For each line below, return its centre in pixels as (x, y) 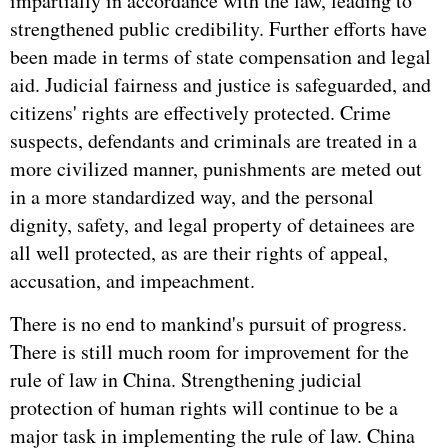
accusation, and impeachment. (132, 280)
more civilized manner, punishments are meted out (216, 168)
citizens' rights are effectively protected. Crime (200, 112)
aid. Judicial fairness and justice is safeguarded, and (220, 84)
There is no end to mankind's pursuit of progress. (208, 323)
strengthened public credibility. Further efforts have (218, 28)
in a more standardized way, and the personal (192, 196)
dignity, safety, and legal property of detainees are (212, 224)
